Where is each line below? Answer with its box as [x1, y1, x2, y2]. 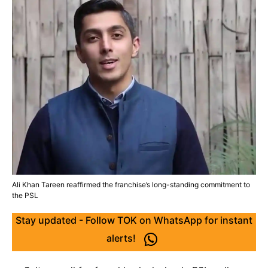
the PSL [12, 191, 38, 200]
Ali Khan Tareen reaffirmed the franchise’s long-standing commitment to [12, 180, 250, 189]
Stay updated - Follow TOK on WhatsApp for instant [16, 214, 252, 226]
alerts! [106, 232, 138, 245]
